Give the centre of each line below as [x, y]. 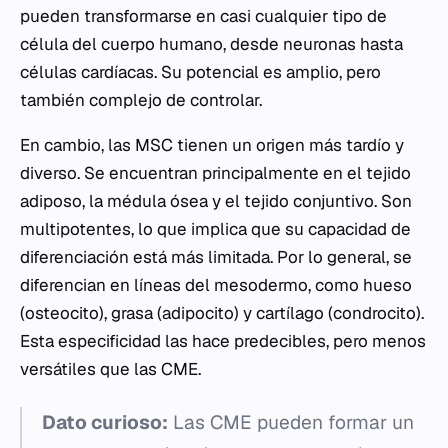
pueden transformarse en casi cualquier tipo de [203, 16]
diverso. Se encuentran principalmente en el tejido [215, 173]
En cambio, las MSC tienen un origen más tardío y [212, 145]
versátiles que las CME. [110, 369]
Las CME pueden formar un [291, 422]
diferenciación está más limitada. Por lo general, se [216, 257]
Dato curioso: [105, 422]
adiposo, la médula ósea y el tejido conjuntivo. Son [216, 201]
